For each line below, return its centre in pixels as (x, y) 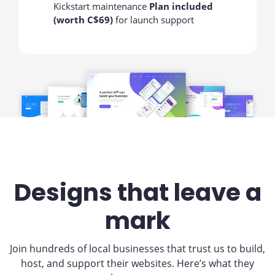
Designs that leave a (137, 193)
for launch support (154, 20)
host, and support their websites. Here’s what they (137, 264)
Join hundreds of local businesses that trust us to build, (137, 249)
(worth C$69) (83, 20)
